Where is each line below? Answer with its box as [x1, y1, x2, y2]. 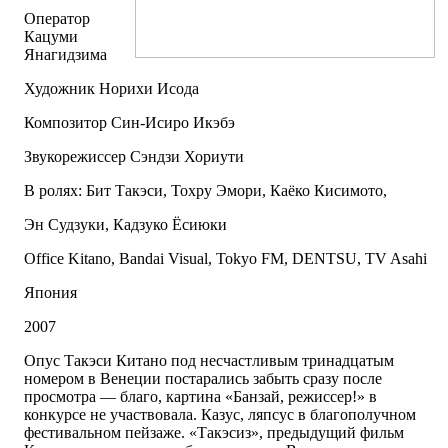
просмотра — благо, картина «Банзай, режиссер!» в [24, 388, 377, 406]
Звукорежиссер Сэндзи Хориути [24, 148, 244, 166]
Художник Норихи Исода [24, 80, 199, 98]
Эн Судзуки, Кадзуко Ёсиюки [24, 216, 227, 234]
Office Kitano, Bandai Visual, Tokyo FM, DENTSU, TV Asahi [24, 250, 427, 268]
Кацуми [24, 28, 78, 46]
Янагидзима [24, 46, 107, 64]
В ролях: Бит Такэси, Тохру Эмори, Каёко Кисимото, [24, 182, 387, 200]
